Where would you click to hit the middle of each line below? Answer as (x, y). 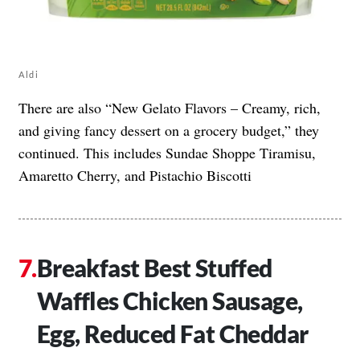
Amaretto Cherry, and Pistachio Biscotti (135, 176)
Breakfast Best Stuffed (154, 268)
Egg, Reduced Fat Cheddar (172, 334)
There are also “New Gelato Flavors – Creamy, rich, (170, 108)
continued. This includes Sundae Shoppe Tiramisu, (167, 153)
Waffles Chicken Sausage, (170, 301)
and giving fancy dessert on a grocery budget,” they (169, 131)
